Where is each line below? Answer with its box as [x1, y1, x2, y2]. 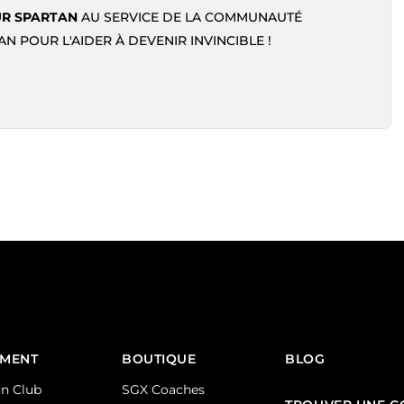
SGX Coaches [122, 381, 206, 399]
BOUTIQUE [122, 351, 197, 368]
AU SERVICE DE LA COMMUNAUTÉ [78, 9, 302, 26]
